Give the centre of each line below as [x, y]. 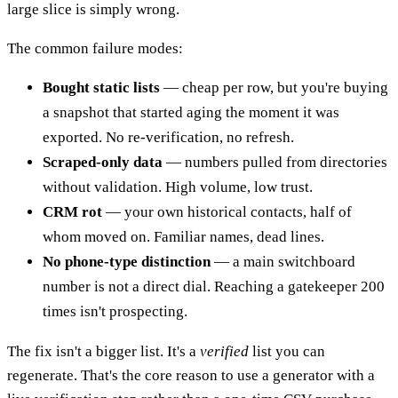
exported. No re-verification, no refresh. [168, 137]
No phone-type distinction [127, 261]
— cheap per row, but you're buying [274, 87]
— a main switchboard [283, 261]
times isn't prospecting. [115, 311]
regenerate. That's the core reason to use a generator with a [191, 375]
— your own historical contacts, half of [227, 211]
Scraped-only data [103, 162]
